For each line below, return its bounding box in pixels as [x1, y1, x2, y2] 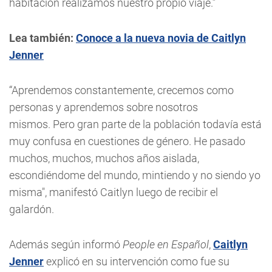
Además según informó [9, 238, 123, 251]
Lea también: [9, 32, 76, 44]
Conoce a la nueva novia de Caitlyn [76, 32, 246, 44]
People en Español [123, 238, 209, 251]
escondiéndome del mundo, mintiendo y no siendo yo [9, 169, 260, 182]
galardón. [9, 203, 54, 216]
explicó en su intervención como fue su [44, 255, 229, 268]
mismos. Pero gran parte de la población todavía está [9, 118, 262, 131]
